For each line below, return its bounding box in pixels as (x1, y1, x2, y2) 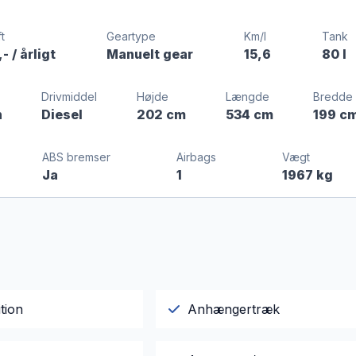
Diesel (41, 106, 83, 123)
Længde (226, 90, 270, 104)
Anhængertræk (187, 301, 280, 318)
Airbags (176, 150, 217, 164)
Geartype (106, 29, 156, 44)
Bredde (312, 90, 353, 104)
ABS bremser (42, 150, 111, 164)
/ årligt (11, 46, 56, 63)
